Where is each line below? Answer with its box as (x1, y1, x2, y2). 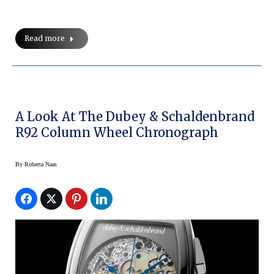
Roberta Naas (24, 161, 57, 168)
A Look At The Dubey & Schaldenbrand (15, 109, 254, 125)
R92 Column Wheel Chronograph (15, 125, 218, 141)
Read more (24, 34, 65, 43)
